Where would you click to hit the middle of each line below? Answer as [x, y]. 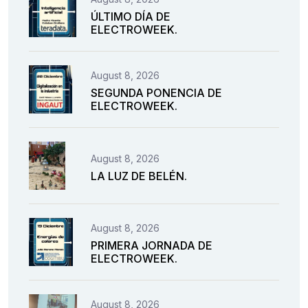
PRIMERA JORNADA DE [152, 246]
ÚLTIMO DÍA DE [131, 17]
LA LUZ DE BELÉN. [139, 176]
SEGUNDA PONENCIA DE [156, 93]
